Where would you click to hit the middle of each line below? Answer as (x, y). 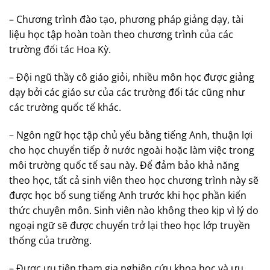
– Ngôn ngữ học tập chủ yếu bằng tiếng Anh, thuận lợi (131, 135)
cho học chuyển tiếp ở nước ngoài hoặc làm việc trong (132, 150)
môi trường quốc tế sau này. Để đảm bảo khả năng (124, 165)
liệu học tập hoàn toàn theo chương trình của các (121, 35)
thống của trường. (50, 240)
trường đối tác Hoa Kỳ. (60, 50)
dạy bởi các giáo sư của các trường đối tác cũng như (127, 92)
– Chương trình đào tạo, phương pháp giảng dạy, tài (126, 20)
